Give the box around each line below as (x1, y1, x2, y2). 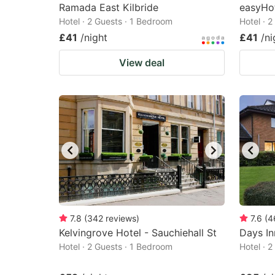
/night (80, 31, 107, 44)
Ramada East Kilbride (59, 1, 158, 14)
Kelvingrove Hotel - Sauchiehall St (59, 227, 217, 239)
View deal (119, 56, 165, 69)
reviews (106, 213, 136, 223)
